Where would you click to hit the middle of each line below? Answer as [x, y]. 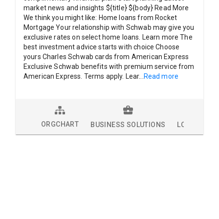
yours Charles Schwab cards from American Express [106, 57]
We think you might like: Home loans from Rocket [100, 18]
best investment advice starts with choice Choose [102, 47]
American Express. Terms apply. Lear [81, 76]
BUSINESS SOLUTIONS [128, 125]
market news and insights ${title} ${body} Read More [106, 8]
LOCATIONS [196, 125]
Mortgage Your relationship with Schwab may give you [109, 27]
